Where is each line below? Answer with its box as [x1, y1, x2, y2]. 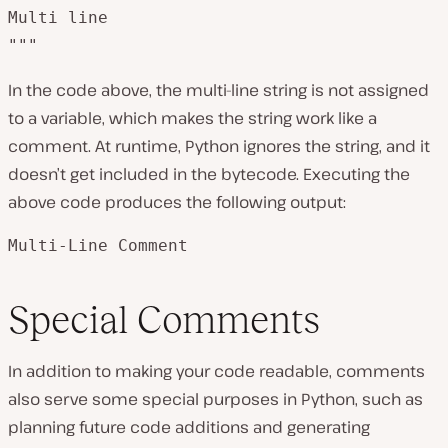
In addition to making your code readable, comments [8, 359, 425, 382]
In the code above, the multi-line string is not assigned [8, 79, 429, 101]
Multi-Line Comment [8, 236, 188, 255]
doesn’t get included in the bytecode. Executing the [8, 163, 410, 185]
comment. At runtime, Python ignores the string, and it [8, 135, 430, 157]
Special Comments [8, 297, 320, 341]
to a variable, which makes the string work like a [8, 107, 377, 129]
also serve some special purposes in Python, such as [8, 387, 423, 410]
